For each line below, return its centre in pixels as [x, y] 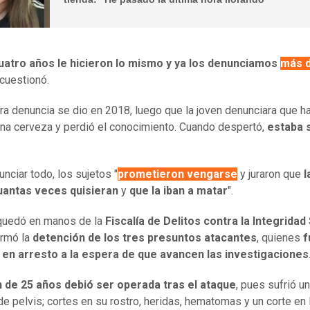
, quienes [280, 238]
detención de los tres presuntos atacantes [145, 238]
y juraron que [271, 174]
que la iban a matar [179, 191]
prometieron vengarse [177, 174]
